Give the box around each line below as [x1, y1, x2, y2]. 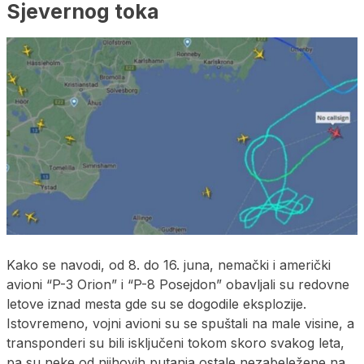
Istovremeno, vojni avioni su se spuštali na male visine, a [6, 315, 354, 332]
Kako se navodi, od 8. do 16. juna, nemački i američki [6, 257, 331, 274]
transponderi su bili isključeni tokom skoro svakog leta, [6, 335, 344, 352]
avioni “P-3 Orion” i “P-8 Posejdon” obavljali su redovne [6, 276, 349, 293]
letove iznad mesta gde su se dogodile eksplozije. [6, 296, 306, 313]
